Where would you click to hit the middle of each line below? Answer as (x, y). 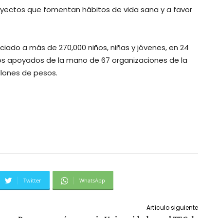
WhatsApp (92, 181)
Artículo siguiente (172, 208)
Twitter (32, 181)
